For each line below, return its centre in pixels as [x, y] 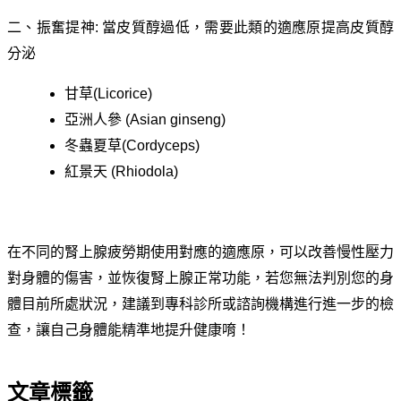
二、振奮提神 [51, 27]
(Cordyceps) [161, 145]
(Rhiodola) [143, 171]
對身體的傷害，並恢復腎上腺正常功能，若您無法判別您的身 [200, 277]
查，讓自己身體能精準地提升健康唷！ [129, 329]
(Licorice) [123, 93]
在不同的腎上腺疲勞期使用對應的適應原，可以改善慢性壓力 [200, 252]
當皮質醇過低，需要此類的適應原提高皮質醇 [248, 27]
